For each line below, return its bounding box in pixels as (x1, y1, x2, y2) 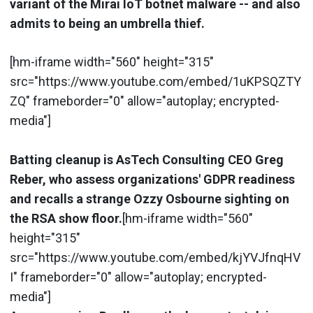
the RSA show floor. (10, 210, 122, 226)
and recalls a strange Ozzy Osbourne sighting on (10, 191, 289, 206)
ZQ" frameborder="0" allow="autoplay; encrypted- (10, 93, 279, 108)
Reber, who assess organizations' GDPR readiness (10, 171, 295, 187)
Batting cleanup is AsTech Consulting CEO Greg (10, 152, 284, 167)
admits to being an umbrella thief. (10, 15, 205, 31)
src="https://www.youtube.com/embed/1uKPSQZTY (10, 73, 301, 89)
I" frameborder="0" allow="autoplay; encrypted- (10, 269, 267, 284)
